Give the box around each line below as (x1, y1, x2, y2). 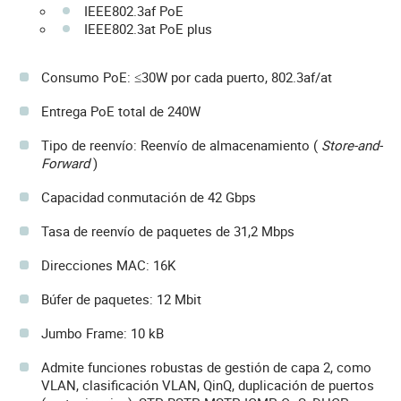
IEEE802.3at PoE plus (84, 19, 212, 38)
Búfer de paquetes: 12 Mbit (41, 289, 201, 308)
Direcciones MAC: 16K (41, 255, 175, 274)
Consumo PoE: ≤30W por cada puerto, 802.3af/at (41, 67, 332, 86)
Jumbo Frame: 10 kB (41, 323, 164, 342)
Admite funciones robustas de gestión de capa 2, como (41, 357, 371, 376)
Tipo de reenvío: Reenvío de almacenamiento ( (41, 135, 318, 154)
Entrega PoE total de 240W (41, 101, 200, 120)
